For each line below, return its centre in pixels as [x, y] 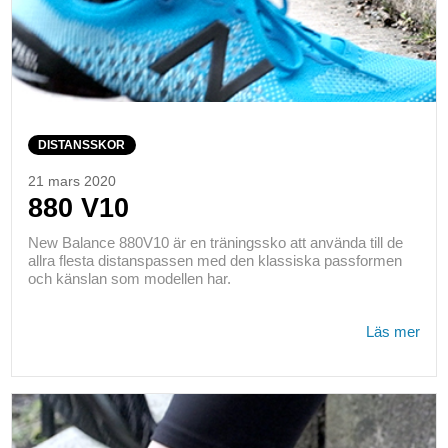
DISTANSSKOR [82, 144]
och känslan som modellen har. [129, 279]
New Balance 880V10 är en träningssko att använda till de [215, 243]
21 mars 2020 [71, 181]
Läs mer [393, 332]
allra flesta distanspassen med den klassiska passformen [214, 261]
